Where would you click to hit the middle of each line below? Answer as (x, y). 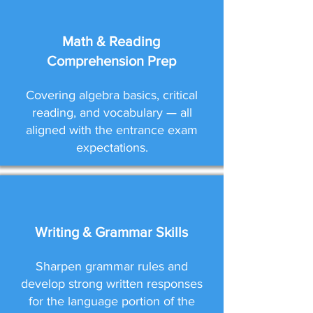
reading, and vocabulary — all (112, 112)
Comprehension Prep (111, 61)
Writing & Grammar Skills (111, 232)
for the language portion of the (112, 301)
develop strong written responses (112, 284)
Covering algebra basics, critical (112, 95)
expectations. (112, 147)
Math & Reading (111, 41)
